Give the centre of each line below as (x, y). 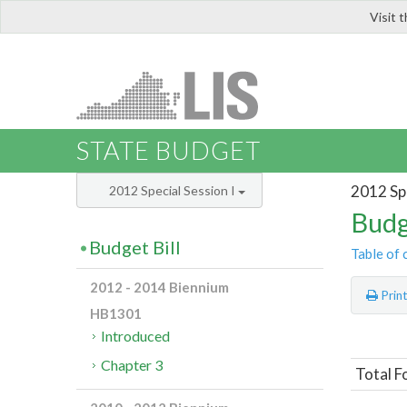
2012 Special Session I (174, 191)
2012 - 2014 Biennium (159, 288)
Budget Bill (135, 248)
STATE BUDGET (169, 151)
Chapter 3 (132, 365)
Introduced (136, 336)
